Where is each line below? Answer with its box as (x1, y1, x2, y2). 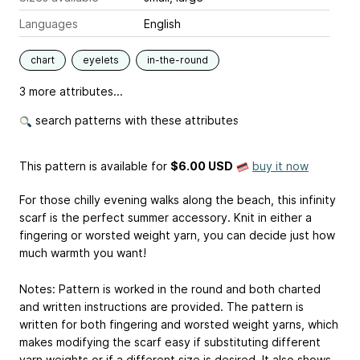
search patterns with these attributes (32, 113, 239, 128)
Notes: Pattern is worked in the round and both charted (19, 281, 321, 296)
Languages (19, 17, 78, 31)
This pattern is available (19, 159, 148, 174)
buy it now (252, 159, 309, 174)
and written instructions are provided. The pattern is (19, 299, 304, 313)
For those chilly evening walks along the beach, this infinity (19, 193, 336, 207)
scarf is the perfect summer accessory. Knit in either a (19, 211, 312, 225)
